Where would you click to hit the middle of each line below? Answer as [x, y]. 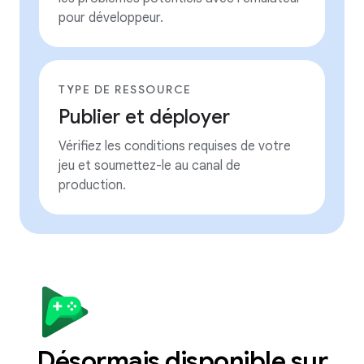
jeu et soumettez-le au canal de [149, 166]
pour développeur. [111, 18]
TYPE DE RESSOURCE [125, 89]
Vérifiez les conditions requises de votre [175, 146]
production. [92, 185]
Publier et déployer [144, 117]
